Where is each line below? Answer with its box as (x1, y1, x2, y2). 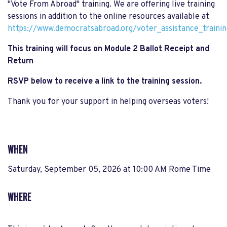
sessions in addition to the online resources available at (8, 11, 209, 22)
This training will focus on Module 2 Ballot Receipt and (8, 44, 209, 54)
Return (8, 56, 33, 66)
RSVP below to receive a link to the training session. (8, 76, 204, 87)
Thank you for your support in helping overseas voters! (8, 96, 209, 107)
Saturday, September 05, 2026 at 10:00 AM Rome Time (8, 164, 211, 175)
